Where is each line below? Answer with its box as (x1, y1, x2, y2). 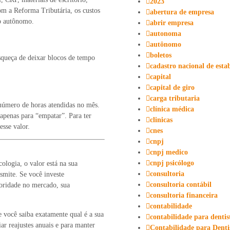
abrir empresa (150, 18, 194, 27)
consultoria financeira (150, 191, 218, 199)
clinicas (150, 116, 172, 124)
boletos (150, 51, 171, 59)
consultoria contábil (150, 180, 212, 188)
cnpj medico (150, 148, 188, 156)
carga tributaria (150, 94, 200, 102)
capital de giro (150, 83, 195, 91)
